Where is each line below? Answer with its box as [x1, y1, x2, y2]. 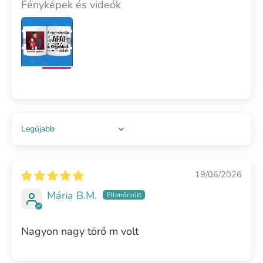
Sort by [21, 127, 55, 142]
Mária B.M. [47, 188, 97, 203]
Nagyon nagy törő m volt [21, 224, 139, 238]
